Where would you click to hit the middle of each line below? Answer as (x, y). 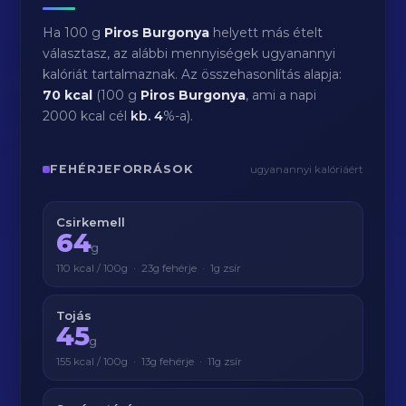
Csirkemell (91, 222)
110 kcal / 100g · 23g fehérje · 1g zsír (149, 268)
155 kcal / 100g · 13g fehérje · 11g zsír (150, 362)
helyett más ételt (266, 33)
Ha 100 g (74, 33)
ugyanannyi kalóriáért (306, 169)
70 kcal (68, 95)
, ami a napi (281, 95)
